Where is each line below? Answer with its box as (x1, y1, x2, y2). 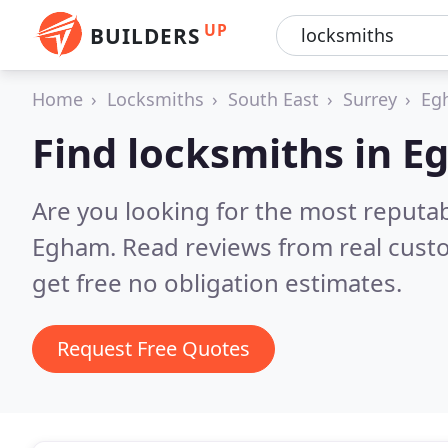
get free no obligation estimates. (32, 266, 402, 299)
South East (228, 87, 319, 111)
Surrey (343, 87, 397, 111)
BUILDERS (90, 22, 200, 50)
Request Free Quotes (57, 335, 250, 362)
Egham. (32, 230, 122, 263)
